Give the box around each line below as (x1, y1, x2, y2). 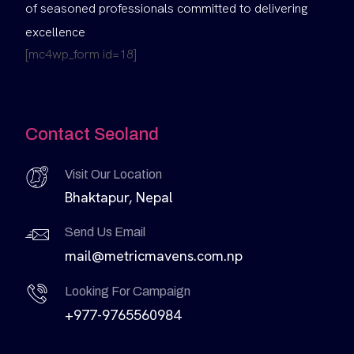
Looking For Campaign (65, 284, 190, 299)
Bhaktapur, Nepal (65, 188, 173, 207)
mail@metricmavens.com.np (65, 247, 243, 265)
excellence (25, 24, 85, 41)
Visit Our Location (65, 168, 162, 182)
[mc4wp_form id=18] (25, 46, 137, 63)
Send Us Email (65, 225, 145, 239)
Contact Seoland (25, 125, 159, 145)
